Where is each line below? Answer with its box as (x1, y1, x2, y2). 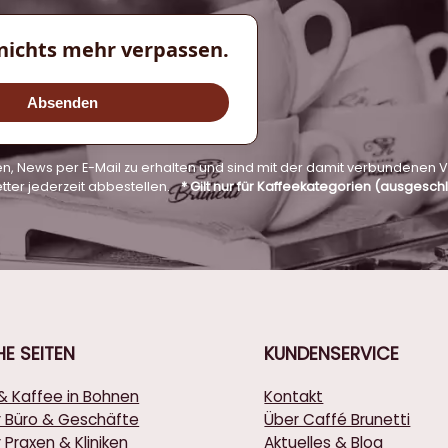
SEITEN (20, 341, 76, 367)
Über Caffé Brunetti (264, 409, 411, 431)
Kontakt (264, 386, 324, 408)
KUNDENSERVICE (264, 341, 400, 367)
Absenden (26, 94, 98, 112)
